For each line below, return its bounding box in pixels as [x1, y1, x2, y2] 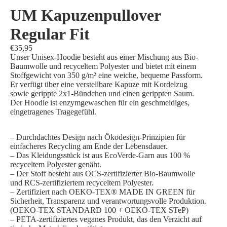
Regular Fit [10, 24, 90, 43]
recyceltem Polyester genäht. [10, 160, 101, 169]
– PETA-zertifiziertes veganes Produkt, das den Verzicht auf [10, 214, 202, 223]
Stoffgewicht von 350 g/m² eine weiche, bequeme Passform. [10, 70, 203, 80]
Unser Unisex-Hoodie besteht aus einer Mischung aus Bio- [10, 52, 198, 61]
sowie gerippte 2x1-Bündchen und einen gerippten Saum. [10, 89, 194, 98]
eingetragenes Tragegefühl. [10, 107, 96, 116]
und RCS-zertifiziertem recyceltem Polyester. [10, 178, 154, 187]
